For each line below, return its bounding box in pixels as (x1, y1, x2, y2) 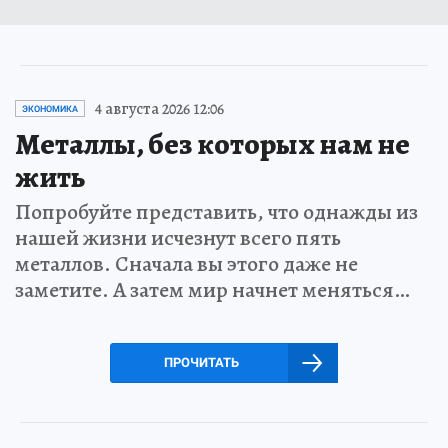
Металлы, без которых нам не (15, 123, 410, 164)
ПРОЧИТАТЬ (163, 354, 239, 370)
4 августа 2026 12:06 (95, 97, 224, 120)
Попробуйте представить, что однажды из (15, 196, 418, 227)
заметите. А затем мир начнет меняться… (15, 274, 410, 305)
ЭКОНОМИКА (22, 103, 78, 114)
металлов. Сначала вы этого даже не (15, 248, 358, 279)
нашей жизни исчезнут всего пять (15, 222, 341, 253)
